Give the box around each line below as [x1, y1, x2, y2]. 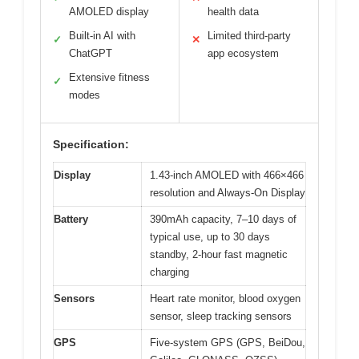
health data [208, 5, 259, 18]
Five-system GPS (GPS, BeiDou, [150, 336, 305, 349]
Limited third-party [208, 29, 291, 42]
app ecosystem [208, 46, 279, 59]
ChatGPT [69, 46, 112, 59]
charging [150, 265, 189, 278]
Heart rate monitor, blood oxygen [150, 292, 301, 305]
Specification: [53, 137, 129, 151]
